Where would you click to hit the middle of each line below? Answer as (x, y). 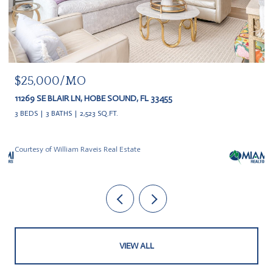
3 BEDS (26, 113)
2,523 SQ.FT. (99, 113)
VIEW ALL (136, 246)
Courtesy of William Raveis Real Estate (77, 149)
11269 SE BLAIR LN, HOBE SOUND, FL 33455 (94, 98)
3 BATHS (59, 113)
